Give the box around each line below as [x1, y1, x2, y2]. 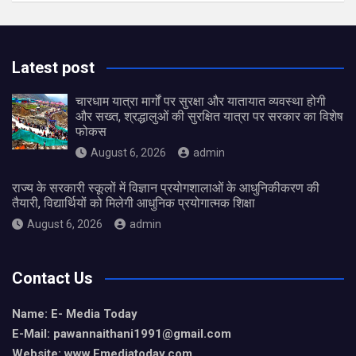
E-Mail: [12, 327, 53, 342]
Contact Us [12, 269, 93, 288]
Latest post [12, 58, 95, 78]
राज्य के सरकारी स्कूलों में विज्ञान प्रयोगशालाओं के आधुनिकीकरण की [12, 180, 319, 196]
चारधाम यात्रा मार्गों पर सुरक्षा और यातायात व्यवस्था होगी [75, 94, 326, 110]
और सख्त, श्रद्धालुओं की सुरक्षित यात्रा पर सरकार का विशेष [75, 109, 343, 125]
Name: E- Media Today [12, 307, 137, 322]
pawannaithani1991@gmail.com [53, 327, 231, 342]
